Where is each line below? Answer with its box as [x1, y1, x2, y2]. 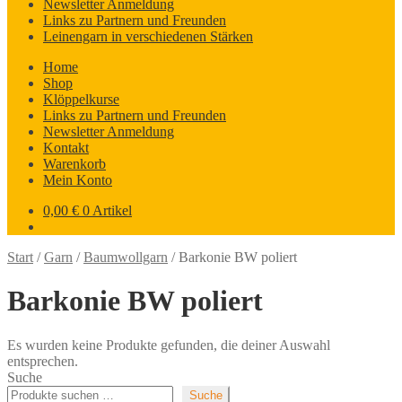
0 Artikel [83, 203, 132, 218]
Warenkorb [43, 156, 106, 171]
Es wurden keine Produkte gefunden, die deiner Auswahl [7, 336, 330, 353]
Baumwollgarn [83, 249, 168, 265]
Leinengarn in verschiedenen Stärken [43, 29, 253, 44]
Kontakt [43, 140, 89, 155]
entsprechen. [7, 353, 78, 369]
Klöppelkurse [43, 92, 119, 107]
